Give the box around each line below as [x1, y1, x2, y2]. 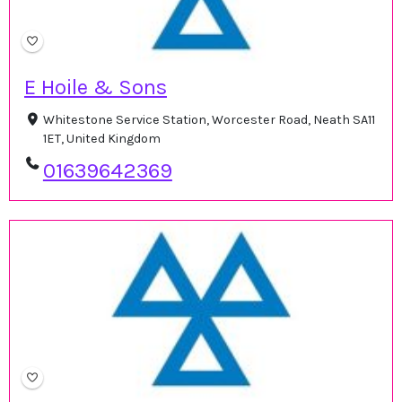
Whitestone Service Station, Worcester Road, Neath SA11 [42, 112, 375, 128]
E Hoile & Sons [24, 74, 167, 100]
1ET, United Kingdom [42, 131, 161, 147]
